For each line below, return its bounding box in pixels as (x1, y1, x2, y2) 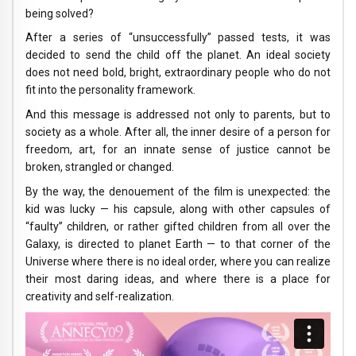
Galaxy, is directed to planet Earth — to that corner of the (25, 237, 331, 250)
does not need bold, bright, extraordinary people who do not (25, 66, 331, 79)
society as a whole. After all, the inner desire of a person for (25, 126, 331, 139)
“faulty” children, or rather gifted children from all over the (25, 219, 331, 233)
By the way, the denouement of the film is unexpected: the (25, 184, 331, 198)
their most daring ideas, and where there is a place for (25, 272, 331, 285)
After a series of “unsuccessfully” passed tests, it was (25, 31, 331, 44)
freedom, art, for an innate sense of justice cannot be (25, 143, 331, 157)
